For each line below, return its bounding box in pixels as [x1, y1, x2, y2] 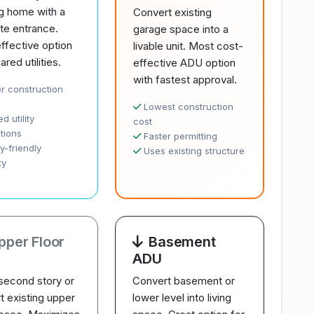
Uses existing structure [144, 145, 245, 156]
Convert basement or [132, 274, 235, 287]
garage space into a [133, 22, 229, 36]
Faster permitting [144, 130, 218, 142]
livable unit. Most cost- [133, 39, 244, 53]
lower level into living [132, 291, 232, 304]
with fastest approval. [133, 73, 238, 86]
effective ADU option [133, 56, 236, 69]
